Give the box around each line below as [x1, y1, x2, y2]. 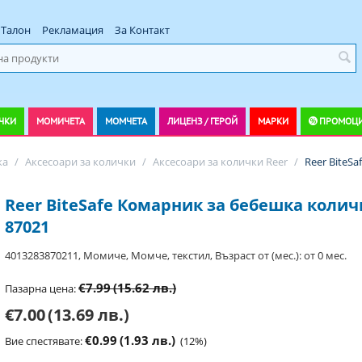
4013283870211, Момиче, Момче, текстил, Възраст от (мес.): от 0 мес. [5, 248, 347, 263]
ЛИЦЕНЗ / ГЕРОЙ [167, 115, 238, 127]
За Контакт [115, 23, 170, 37]
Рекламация [42, 23, 104, 37]
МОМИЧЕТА [36, 115, 85, 127]
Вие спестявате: [5, 334, 85, 348]
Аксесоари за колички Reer [153, 154, 288, 169]
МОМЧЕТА [105, 115, 147, 127]
